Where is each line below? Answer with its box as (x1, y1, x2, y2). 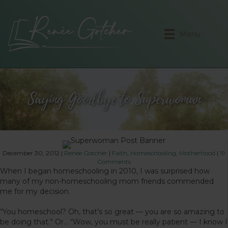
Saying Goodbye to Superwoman (27, 87, 201, 111)
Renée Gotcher (64, 149, 107, 157)
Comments (97, 157, 131, 165)
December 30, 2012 (2, 149, 60, 157)
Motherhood (179, 149, 215, 157)
